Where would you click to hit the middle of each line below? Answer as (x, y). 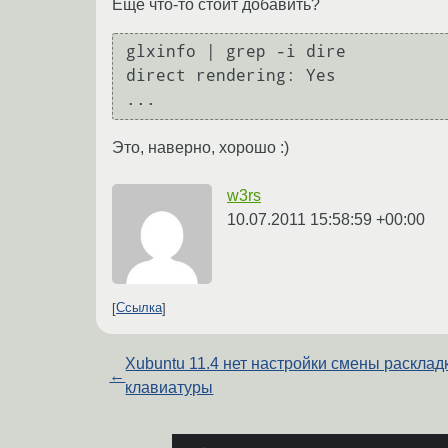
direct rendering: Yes (231, 76)
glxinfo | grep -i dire (236, 52)
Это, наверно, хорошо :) (200, 147)
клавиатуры (169, 387)
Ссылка (139, 308)
